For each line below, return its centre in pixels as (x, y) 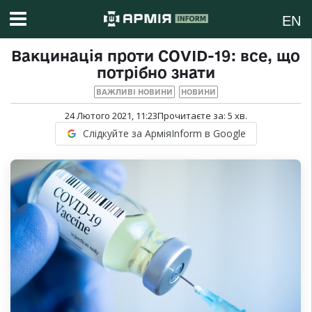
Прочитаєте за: (192, 116)
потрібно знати (156, 73)
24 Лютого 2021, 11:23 (111, 116)
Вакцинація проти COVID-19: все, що (156, 56)
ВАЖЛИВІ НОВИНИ (134, 92)
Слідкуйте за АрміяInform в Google (164, 134)
